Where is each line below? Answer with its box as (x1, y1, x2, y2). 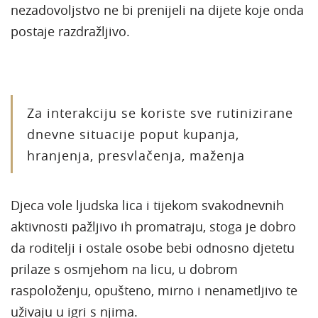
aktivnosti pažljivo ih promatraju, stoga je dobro (11, 217, 296, 235)
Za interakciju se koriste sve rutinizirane (27, 104, 293, 121)
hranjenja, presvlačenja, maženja (27, 146, 245, 164)
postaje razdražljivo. (11, 22, 130, 40)
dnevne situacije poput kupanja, (27, 125, 239, 143)
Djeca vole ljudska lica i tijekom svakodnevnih (11, 196, 284, 214)
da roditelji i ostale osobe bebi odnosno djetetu (11, 238, 295, 256)
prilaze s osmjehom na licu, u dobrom (11, 260, 238, 278)
